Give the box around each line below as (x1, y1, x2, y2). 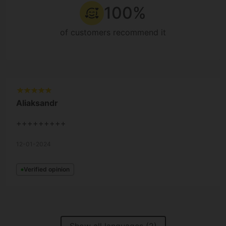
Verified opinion (24, 165, 70, 174)
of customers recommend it (60, 27, 166, 38)
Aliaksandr (16, 98, 58, 108)
